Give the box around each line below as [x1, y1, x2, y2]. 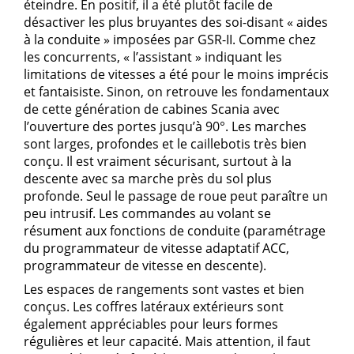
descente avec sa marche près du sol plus [24, 170, 272, 188]
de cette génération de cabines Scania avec [24, 100, 280, 119]
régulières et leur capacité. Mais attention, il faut [24, 333, 311, 351]
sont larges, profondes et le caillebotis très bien [24, 135, 307, 153]
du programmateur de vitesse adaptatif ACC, [24, 239, 289, 258]
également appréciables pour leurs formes [24, 315, 278, 333]
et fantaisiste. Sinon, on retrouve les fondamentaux [24, 83, 329, 101]
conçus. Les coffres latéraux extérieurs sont [24, 298, 284, 316]
